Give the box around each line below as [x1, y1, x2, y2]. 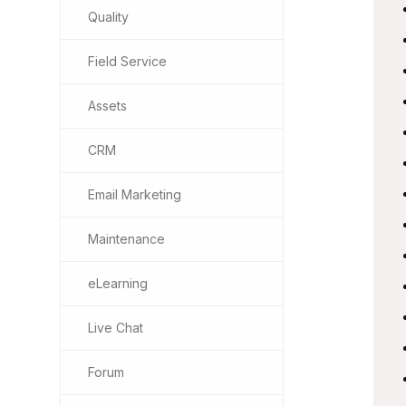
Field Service [88, 53, 167, 69]
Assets [88, 98, 127, 113]
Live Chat [88, 320, 143, 335]
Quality [88, 9, 129, 24]
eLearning [88, 275, 148, 291]
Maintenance [88, 231, 165, 246]
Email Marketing [88, 187, 181, 202]
